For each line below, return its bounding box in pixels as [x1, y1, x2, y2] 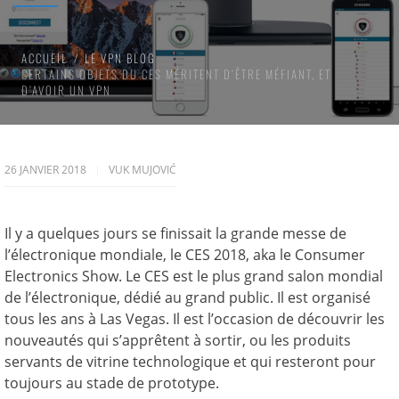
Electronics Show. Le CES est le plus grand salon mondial [4, 266, 383, 286]
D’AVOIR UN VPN [21, 81, 111, 99]
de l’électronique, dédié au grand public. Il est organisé [4, 288, 370, 307]
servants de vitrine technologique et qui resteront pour [4, 352, 376, 371]
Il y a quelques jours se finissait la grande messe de [4, 224, 346, 243]
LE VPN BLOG [85, 49, 156, 67]
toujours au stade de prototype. [4, 373, 219, 393]
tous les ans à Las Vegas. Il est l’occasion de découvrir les [4, 309, 385, 329]
